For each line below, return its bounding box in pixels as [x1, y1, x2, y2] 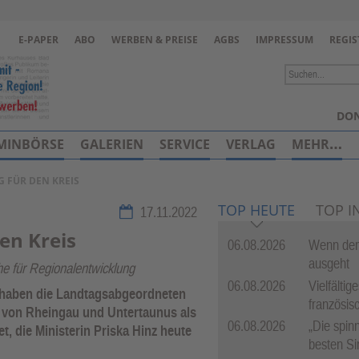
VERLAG [225, 135, 276, 153]
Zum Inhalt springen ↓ [123, 63, 236, 79]
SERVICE [159, 135, 210, 153]
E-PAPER [18, 33, 58, 46]
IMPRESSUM [256, 33, 313, 46]
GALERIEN [79, 135, 143, 153]
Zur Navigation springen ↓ [113, 15, 246, 32]
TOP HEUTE [218, 200, 295, 220]
